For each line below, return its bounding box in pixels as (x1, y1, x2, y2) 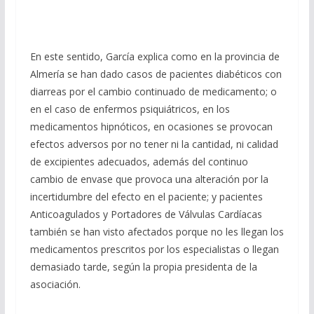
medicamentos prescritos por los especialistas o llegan (29, 243, 279, 256)
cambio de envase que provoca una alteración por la (29, 172, 268, 186)
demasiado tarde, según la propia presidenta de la (29, 260, 257, 273)
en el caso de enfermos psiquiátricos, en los (29, 102, 230, 116)
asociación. (29, 278, 81, 291)
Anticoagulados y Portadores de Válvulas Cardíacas (29, 207, 262, 221)
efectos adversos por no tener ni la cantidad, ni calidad (29, 137, 278, 151)
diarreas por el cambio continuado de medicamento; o (29, 85, 277, 98)
